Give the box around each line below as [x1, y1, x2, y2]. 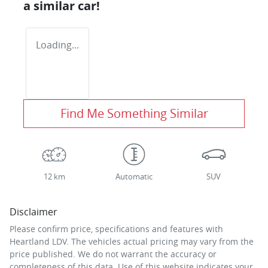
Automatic [115, 172, 153, 182]
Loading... [36, 38, 79, 52]
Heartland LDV [10, 236, 66, 248]
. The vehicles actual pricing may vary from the [66, 236, 254, 248]
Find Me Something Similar [60, 105, 208, 122]
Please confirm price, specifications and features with [10, 223, 223, 235]
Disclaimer [10, 205, 57, 219]
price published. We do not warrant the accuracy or [10, 248, 217, 260]
